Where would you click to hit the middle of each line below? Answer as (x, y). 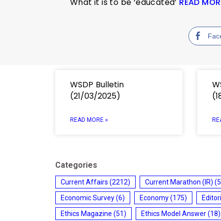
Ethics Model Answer (174, 213)
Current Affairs (84, 182)
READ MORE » (89, 120)
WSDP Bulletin (97, 84)
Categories (76, 165)
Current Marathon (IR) (179, 182)
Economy (154, 198)
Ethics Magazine (86, 213)
